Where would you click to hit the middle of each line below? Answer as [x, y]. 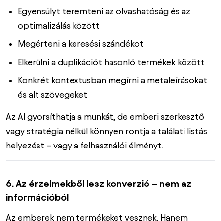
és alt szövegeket [53, 94]
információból [37, 197]
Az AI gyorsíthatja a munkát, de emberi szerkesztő [105, 116]
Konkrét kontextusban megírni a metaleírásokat [112, 80]
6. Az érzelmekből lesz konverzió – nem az [99, 183]
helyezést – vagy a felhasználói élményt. [85, 145]
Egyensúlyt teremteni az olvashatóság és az [104, 11]
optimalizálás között [59, 25]
